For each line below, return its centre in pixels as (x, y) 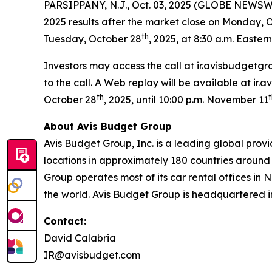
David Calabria (80, 238)
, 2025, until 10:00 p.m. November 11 (186, 100)
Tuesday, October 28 (93, 39)
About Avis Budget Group (108, 126)
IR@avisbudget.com (92, 255)
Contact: (65, 221)
